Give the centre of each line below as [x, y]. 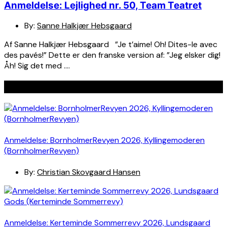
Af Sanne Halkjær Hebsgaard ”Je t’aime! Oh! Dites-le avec [111, 45]
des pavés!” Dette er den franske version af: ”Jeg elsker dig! [112, 55]
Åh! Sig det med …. [37, 66]
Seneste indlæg [39, 87]
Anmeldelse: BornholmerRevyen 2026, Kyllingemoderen [104, 140]
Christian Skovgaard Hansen [89, 172]
